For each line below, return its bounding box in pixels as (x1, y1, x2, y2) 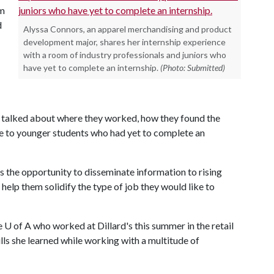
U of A (4, 220, 31, 231)
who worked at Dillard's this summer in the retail (31, 220, 234, 231)
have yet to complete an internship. (23, 62, 158, 73)
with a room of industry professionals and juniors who (23, 50, 226, 60)
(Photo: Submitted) (160, 62, 225, 73)
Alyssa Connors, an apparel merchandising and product (23, 24, 232, 34)
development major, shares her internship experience (23, 37, 226, 47)
